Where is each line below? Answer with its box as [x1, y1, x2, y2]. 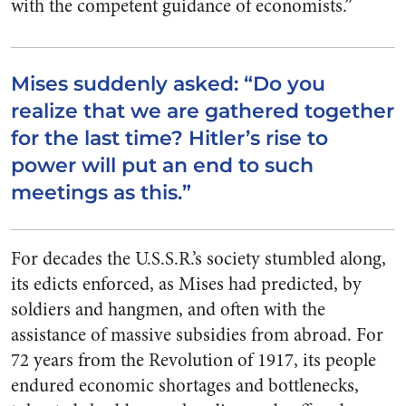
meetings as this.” [11, 180, 191, 205]
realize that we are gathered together [11, 99, 394, 123]
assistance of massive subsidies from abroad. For [11, 322, 383, 348]
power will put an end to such [11, 153, 314, 178]
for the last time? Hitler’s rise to [11, 126, 328, 150]
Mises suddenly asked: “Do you [11, 72, 325, 96]
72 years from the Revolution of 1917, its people [11, 347, 376, 373]
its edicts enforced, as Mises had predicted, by [11, 271, 362, 297]
